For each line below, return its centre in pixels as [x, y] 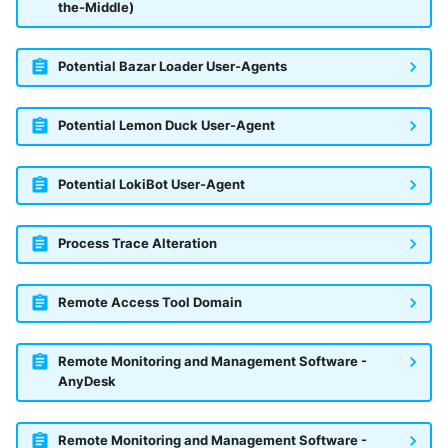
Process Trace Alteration [137, 244]
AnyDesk [86, 382]
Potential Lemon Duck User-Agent [166, 126]
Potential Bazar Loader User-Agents [172, 67]
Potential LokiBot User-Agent [151, 185]
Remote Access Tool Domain [149, 303]
